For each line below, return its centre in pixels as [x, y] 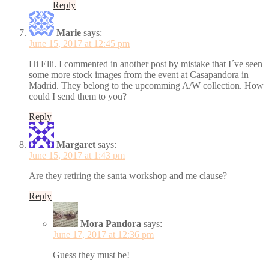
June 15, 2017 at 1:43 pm [77, 155]
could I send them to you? [78, 96]
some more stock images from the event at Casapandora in [139, 74]
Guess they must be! [91, 255]
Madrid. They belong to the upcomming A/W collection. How [146, 85]
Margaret [76, 144]
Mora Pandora [111, 223]
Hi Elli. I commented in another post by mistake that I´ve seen [146, 64]
